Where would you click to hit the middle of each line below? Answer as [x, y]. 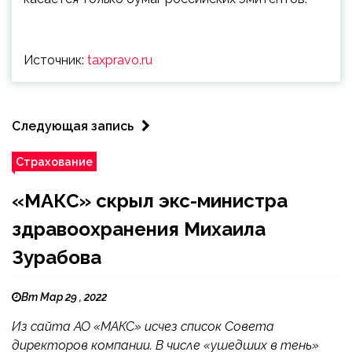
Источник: [55, 60]
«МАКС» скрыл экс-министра [150, 201]
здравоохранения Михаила [139, 229]
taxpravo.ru [120, 60]
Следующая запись [73, 126]
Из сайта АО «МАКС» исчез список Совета [143, 327]
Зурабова [57, 258]
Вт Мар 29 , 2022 [64, 297]
